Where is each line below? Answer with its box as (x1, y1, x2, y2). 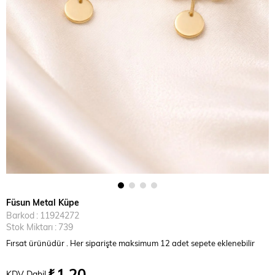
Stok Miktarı (6, 221, 53, 233)
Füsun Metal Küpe (6, 196, 79, 208)
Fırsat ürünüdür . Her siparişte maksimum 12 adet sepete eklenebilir (6, 238, 257, 248)
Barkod (6, 209, 34, 221)
